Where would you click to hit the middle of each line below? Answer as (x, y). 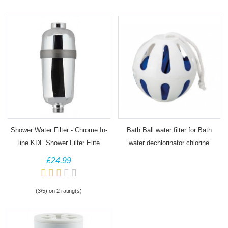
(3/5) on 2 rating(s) (59, 191)
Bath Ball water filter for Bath (169, 130)
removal (169, 155)
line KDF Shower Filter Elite (59, 142)
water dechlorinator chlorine (169, 142)
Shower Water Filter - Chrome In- (59, 130)
